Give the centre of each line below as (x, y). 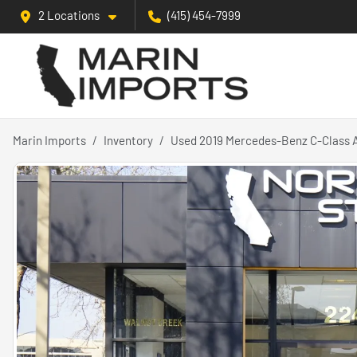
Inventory (128, 141)
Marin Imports (49, 141)
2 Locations (69, 15)
